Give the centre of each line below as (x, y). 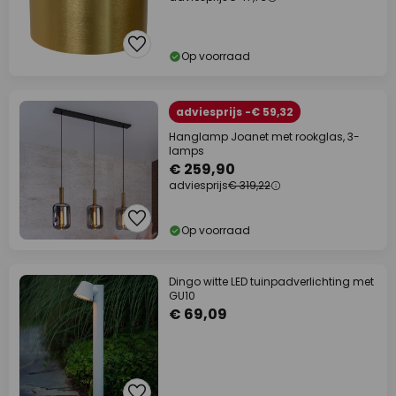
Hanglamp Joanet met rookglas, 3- (264, 137)
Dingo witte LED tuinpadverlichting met (271, 282)
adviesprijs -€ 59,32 (235, 112)
